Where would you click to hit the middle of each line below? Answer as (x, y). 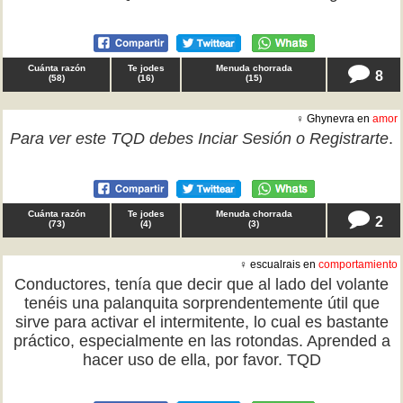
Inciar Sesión (245, 139)
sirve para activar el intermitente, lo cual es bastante (201, 322)
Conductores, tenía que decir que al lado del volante (201, 284)
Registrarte (349, 139)
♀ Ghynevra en (334, 119)
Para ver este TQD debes (104, 139)
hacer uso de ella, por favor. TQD (201, 360)
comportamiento (358, 264)
